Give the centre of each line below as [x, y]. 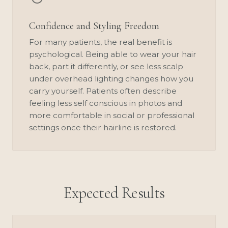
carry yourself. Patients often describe [103, 91]
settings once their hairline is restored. [103, 127]
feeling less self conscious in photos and [106, 103]
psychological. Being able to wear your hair [113, 54]
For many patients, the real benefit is [101, 42]
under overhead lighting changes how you [111, 78]
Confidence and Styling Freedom [94, 26]
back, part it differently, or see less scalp [106, 66]
